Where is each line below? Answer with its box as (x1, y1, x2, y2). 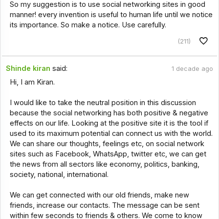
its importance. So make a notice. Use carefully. (9, 21, 166, 30)
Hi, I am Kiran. (9, 77, 55, 87)
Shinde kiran (6, 64, 51, 73)
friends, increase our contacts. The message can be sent (9, 200, 199, 210)
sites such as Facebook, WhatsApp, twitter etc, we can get (9, 149, 206, 158)
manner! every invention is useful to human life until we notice (9, 10, 213, 20)
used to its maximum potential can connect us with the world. (9, 129, 213, 138)
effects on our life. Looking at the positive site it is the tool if (9, 118, 208, 128)
